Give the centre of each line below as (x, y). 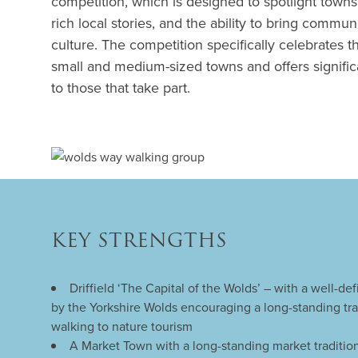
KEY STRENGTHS (139, 241)
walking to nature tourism (122, 326)
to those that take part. (123, 88)
